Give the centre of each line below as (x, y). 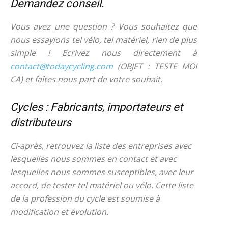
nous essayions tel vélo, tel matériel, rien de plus (104, 40)
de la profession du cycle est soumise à (85, 198)
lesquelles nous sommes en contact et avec (93, 159)
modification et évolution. (59, 212)
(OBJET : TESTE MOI (155, 66)
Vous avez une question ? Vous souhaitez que (104, 26)
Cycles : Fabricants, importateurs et (96, 107)
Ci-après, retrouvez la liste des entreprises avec (101, 146)
